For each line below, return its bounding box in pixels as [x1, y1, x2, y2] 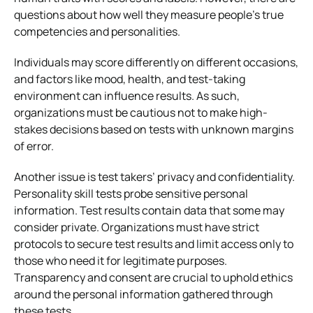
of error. [14, 138, 54, 154]
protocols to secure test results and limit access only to [14, 235, 293, 252]
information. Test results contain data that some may [14, 202, 284, 218]
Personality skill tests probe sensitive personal [14, 185, 248, 201]
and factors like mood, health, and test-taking [14, 71, 245, 87]
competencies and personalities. [14, 23, 180, 39]
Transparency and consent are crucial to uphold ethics [14, 269, 293, 285]
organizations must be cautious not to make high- [14, 104, 268, 120]
